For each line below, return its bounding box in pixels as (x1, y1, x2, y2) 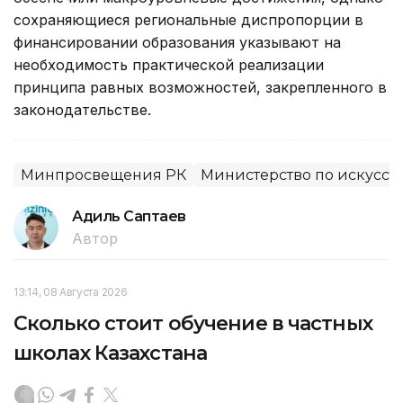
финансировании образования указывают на (13, 33, 341, 52)
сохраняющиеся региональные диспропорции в (13, 11, 363, 30)
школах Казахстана (13, 341, 208, 366)
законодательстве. (13, 101, 156, 120)
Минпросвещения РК (21, 166, 186, 184)
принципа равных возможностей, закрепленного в (13, 78, 387, 97)
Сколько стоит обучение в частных (13, 311, 372, 336)
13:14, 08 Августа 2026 (13, 285, 128, 300)
